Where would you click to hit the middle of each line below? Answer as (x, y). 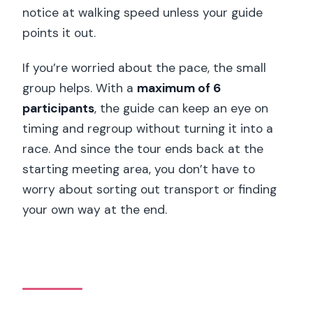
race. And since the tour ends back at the (143, 148)
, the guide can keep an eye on (182, 108)
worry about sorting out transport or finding (150, 189)
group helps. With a (80, 88)
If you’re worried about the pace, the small (145, 67)
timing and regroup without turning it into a (148, 128)
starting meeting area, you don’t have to (139, 169)
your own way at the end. (95, 209)
